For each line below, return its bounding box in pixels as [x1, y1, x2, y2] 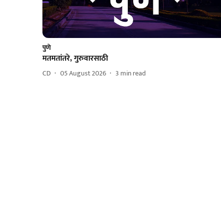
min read [120, 68, 146, 79]
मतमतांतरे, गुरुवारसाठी [42, 51, 108, 65]
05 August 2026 [60, 68, 106, 79]
